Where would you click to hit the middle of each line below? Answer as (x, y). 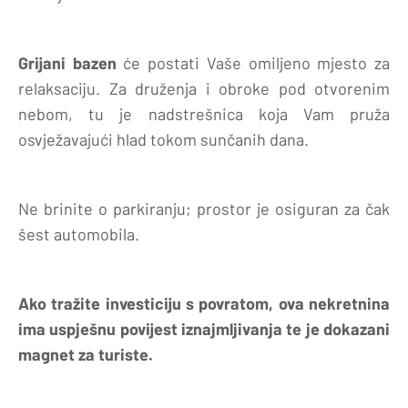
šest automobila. (79, 234)
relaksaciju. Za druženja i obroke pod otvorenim (204, 88)
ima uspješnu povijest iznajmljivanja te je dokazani (204, 328)
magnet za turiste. (86, 354)
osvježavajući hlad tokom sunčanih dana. (163, 139)
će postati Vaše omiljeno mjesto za (253, 62)
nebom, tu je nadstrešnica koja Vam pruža (204, 113)
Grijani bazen (67, 62)
